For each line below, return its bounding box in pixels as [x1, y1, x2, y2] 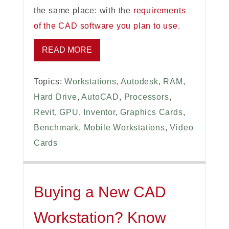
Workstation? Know [33, 209, 166, 226]
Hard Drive [33, 93, 77, 102]
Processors [124, 93, 169, 102]
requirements [133, 6, 186, 15]
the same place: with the [33, 6, 133, 15]
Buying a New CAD [33, 184, 166, 201]
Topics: [33, 77, 65, 86]
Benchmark [33, 123, 79, 132]
